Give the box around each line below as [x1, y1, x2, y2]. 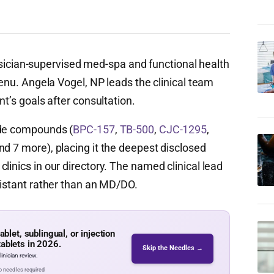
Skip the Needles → [142, 244, 203, 253]
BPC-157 [73, 123, 115, 136]
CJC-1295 [158, 123, 207, 136]
